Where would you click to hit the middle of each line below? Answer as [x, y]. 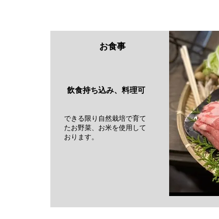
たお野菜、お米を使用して [105, 128]
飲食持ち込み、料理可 [98, 90]
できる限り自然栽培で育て [105, 118]
